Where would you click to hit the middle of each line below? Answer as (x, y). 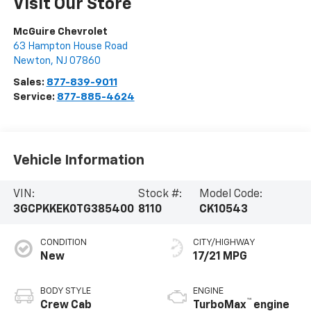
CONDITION (63, 243)
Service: (35, 97)
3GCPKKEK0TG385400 (73, 210)
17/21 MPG (220, 257)
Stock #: (160, 195)
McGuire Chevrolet (60, 32)
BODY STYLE (65, 292)
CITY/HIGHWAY (224, 243)
